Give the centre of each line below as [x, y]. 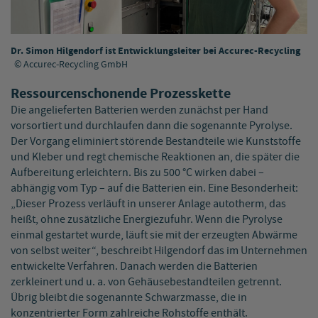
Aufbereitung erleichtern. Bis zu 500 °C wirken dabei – [137, 173]
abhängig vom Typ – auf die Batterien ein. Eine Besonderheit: [154, 189]
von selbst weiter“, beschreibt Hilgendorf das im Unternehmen [159, 251]
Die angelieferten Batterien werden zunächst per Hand [139, 111]
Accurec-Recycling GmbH [76, 65]
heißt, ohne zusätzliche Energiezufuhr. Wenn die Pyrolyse [147, 220]
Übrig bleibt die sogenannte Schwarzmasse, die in [129, 298]
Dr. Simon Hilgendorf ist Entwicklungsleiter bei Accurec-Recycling [155, 51]
